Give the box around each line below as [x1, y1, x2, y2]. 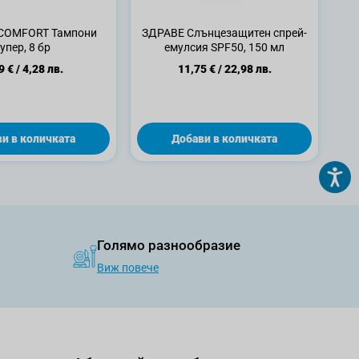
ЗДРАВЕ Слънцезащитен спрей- [142, 26, 307, 39]
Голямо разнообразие [97, 237, 240, 253]
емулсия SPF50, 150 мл [164, 41, 284, 54]
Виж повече [97, 261, 159, 274]
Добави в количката [171, 132, 277, 145]
